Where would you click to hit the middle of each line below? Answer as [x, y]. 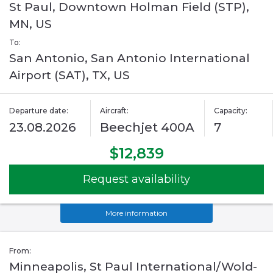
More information [136, 213]
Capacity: [230, 111]
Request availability [136, 179]
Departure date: [39, 111]
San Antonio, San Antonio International [129, 58]
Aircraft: [115, 111]
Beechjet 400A [147, 128]
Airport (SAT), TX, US [69, 76]
